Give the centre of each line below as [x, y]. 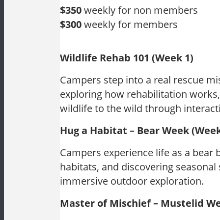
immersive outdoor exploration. [132, 181]
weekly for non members [140, 10]
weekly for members [130, 24]
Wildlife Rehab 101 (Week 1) [127, 58]
